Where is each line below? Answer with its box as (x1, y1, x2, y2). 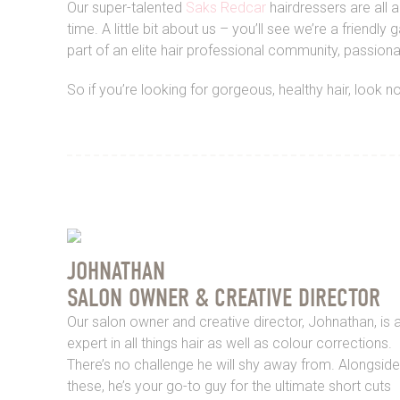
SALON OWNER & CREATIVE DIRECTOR (66, 282, 380, 312)
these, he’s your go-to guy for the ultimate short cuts (66, 377, 391, 395)
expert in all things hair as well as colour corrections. (66, 334, 392, 352)
